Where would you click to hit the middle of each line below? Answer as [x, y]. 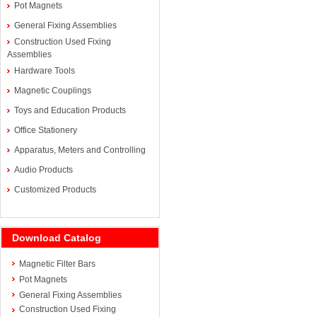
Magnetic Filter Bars [57, 264]
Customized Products [55, 190]
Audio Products [44, 170]
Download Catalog [57, 238]
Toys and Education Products [70, 110]
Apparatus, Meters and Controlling [80, 150]
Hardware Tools [45, 71]
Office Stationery [46, 130]
